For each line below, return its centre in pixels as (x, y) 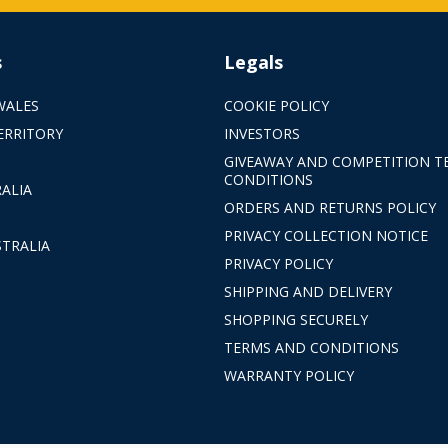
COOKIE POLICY (276, 105)
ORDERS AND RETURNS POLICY (329, 207)
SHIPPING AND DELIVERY (307, 291)
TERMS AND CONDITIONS (311, 347)
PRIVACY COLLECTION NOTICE (325, 235)
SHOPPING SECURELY (295, 319)
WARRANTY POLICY (288, 375)
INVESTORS (261, 133)
